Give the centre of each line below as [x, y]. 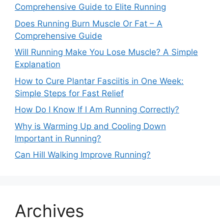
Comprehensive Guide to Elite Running [90, 7]
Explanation [38, 65]
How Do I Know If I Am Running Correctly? [97, 110]
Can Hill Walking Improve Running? [83, 155]
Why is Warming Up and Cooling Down [90, 126]
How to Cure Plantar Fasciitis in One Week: [99, 81]
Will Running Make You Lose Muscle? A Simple [106, 52]
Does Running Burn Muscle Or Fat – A [89, 23]
